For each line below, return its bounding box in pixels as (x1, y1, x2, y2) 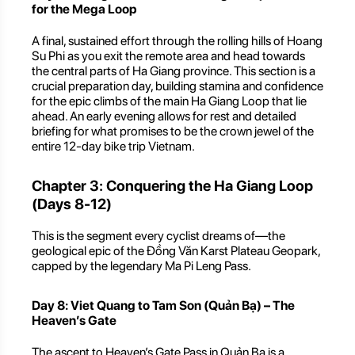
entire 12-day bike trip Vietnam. (32, 139, 195, 155)
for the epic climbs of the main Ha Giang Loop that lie (32, 94, 307, 109)
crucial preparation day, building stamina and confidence (32, 78, 323, 94)
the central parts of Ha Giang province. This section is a (32, 63, 315, 79)
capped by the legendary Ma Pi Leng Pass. (32, 258, 251, 273)
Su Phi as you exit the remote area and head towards (32, 48, 305, 64)
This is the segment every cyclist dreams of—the (32, 227, 285, 243)
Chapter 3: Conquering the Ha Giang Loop (32, 176, 313, 195)
